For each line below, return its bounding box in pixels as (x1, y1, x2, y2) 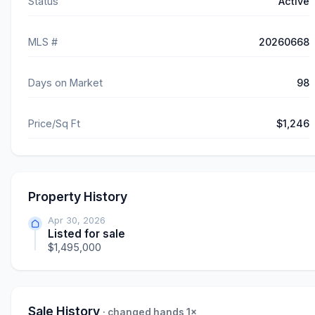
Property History (28, 189, 127, 205)
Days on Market (28, 77, 103, 89)
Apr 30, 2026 (48, 215, 105, 226)
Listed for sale (48, 227, 125, 241)
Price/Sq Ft (28, 117, 80, 130)
